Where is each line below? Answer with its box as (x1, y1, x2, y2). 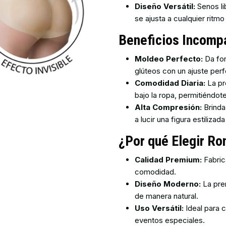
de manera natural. (135, 191, 199, 201)
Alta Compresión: (135, 102, 202, 112)
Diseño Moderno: (135, 179, 201, 189)
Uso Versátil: (135, 203, 184, 213)
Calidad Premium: (135, 154, 202, 164)
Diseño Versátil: (135, 1, 196, 11)
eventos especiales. (135, 215, 205, 225)
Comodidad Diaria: (135, 78, 206, 88)
